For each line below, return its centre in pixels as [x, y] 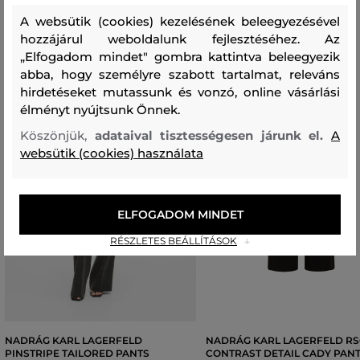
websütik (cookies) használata [112, 153]
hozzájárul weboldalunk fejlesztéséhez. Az [180, 39]
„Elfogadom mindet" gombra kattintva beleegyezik [180, 56]
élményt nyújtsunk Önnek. [100, 109]
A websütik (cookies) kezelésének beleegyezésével [180, 21]
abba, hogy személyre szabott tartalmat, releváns [180, 74]
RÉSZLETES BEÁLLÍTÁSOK [174, 240]
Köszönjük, [57, 135]
